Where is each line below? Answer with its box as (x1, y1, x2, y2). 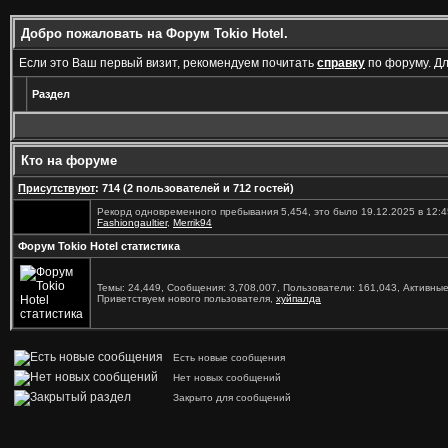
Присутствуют (18, 182, 95, 194)
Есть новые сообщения (167, 352, 285, 363)
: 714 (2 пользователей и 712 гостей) (95, 182, 294, 194)
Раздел (32, 88, 70, 100)
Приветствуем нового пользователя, (97, 293, 276, 304)
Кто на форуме (21, 153, 117, 168)
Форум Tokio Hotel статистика (18, 240, 180, 252)
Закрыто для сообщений (167, 392, 291, 403)
